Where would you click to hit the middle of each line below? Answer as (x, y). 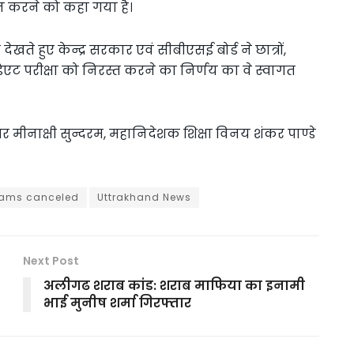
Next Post (51, 260)
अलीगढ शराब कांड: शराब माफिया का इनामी (174, 285)
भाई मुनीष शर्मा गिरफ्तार (117, 303)
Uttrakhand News (144, 197)
